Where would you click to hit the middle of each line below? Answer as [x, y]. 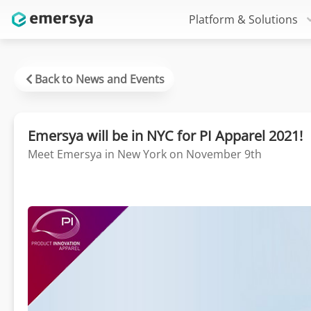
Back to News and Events [100, 79]
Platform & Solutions [243, 19]
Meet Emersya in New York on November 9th [145, 154]
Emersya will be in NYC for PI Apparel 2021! [165, 136]
